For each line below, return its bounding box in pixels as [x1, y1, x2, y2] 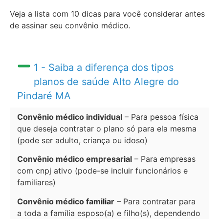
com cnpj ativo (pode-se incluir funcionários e [17, 166, 188, 176]
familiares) [17, 177, 56, 188]
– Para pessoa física [122, 111, 198, 122]
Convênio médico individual [17, 111, 122, 122]
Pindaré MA [17, 89, 71, 102]
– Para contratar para [114, 196, 196, 206]
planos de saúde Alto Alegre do [33, 75, 179, 88]
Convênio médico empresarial [17, 154, 132, 164]
